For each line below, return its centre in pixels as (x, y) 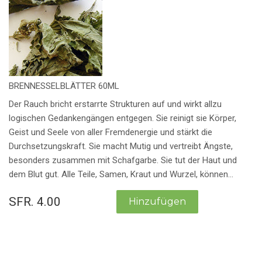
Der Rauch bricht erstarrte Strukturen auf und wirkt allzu (115, 104)
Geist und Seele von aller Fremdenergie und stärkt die (111, 132)
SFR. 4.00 (35, 201)
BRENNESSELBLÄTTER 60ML (64, 86)
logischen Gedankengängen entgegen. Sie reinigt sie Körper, (123, 118)
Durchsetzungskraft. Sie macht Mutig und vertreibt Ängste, (121, 146)
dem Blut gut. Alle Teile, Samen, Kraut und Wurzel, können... (121, 174)
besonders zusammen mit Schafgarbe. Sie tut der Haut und (123, 160)
